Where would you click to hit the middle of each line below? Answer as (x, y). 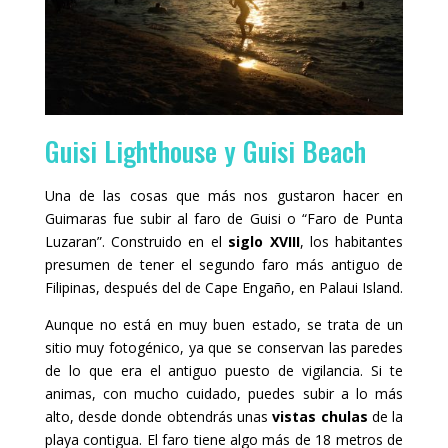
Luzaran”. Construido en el (136, 241)
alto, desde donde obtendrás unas (158, 416)
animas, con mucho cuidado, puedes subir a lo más (224, 393)
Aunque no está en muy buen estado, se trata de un (224, 324)
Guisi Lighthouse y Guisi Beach (205, 150)
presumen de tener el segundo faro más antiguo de (224, 264)
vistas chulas (320, 416)
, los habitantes (351, 241)
